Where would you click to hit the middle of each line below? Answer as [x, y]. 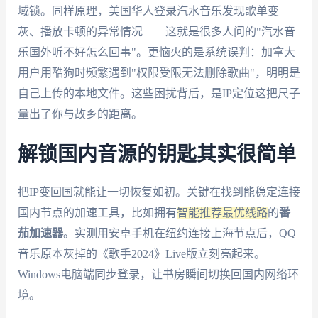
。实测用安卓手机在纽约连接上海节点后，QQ [179, 234]
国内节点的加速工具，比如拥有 [97, 213]
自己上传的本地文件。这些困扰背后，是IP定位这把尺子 [159, 93]
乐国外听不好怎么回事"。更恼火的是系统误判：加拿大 [156, 52]
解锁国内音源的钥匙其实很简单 [157, 155]
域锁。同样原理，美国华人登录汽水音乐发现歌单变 [148, 11]
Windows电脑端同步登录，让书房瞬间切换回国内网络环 [158, 275]
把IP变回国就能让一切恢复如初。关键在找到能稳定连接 [159, 192]
